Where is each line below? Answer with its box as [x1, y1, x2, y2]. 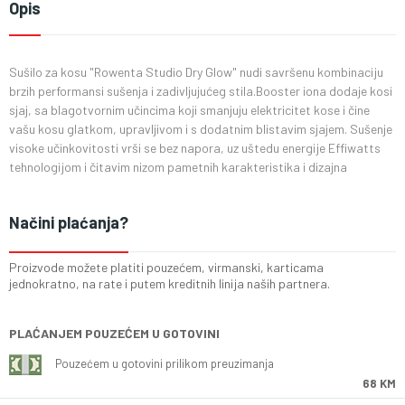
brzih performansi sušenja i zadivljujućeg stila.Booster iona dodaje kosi [9, 83, 392, 99]
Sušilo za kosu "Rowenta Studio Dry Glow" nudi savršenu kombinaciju [9, 64, 383, 80]
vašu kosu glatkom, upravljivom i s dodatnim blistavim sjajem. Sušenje [9, 121, 392, 137]
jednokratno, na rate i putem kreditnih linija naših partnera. [9, 276, 330, 291]
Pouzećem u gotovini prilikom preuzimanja [55, 356, 274, 371]
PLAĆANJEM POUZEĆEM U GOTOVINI [9, 325, 220, 341]
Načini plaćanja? [9, 212, 128, 232]
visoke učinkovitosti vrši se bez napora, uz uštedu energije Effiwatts [9, 140, 381, 155]
